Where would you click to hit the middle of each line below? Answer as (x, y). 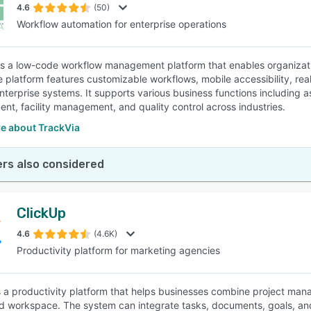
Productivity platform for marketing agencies (118, 250)
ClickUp (41, 213)
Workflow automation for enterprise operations (121, 24)
